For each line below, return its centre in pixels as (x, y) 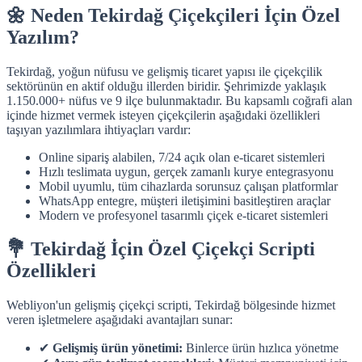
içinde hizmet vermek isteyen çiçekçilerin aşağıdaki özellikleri (163, 115)
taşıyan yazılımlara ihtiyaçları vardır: (99, 129)
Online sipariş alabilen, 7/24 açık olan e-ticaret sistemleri (182, 157)
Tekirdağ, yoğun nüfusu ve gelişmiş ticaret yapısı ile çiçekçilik (164, 71)
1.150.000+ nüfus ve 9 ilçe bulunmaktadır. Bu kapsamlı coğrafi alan (179, 100)
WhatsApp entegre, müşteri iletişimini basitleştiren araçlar (185, 200)
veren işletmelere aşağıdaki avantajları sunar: (120, 320)
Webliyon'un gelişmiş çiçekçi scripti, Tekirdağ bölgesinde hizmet (171, 305)
